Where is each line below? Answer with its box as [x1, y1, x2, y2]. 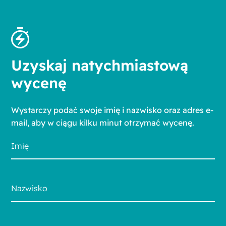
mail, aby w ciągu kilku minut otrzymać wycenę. [11, 118, 195, 128]
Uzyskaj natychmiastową [11, 56, 189, 74]
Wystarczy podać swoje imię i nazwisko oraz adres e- [11, 105, 214, 115]
